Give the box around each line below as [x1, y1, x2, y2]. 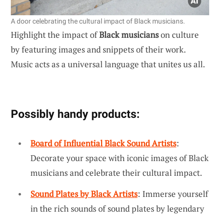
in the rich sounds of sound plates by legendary [30, 203, 204, 215]
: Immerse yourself [137, 188, 208, 200]
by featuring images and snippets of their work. [11, 43, 186, 55]
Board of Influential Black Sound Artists [30, 137, 176, 149]
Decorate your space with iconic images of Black [30, 152, 209, 164]
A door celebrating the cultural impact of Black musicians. [11, 17, 185, 25]
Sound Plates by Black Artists [30, 188, 137, 200]
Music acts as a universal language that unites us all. [11, 58, 205, 70]
